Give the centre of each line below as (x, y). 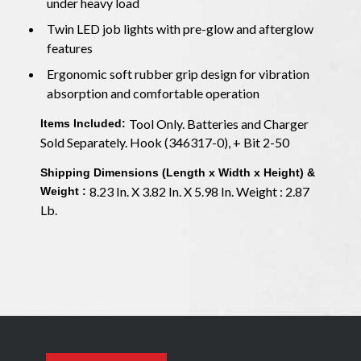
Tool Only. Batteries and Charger (218, 123)
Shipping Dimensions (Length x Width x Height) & (177, 172)
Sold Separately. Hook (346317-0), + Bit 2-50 (166, 142)
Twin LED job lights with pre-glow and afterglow (180, 28)
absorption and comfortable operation (154, 93)
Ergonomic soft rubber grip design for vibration (178, 73)
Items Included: (84, 123)
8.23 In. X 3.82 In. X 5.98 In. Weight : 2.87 (199, 191)
